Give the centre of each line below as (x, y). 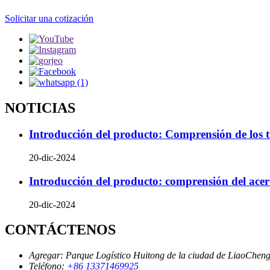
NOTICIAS (40, 108)
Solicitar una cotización (49, 18)
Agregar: (46, 256)
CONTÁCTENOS (60, 230)
